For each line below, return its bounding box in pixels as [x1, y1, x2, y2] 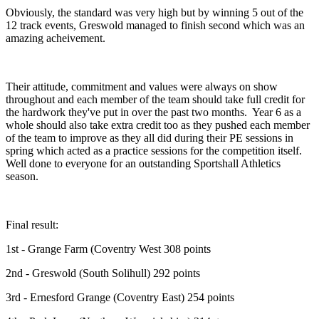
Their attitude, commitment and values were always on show [6, 80, 278, 93]
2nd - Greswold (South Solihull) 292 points [6, 266, 200, 279]
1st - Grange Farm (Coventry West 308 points [6, 242, 211, 255]
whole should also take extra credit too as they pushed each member [6, 118, 310, 131]
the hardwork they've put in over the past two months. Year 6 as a [6, 105, 301, 118]
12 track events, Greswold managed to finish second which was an [6, 19, 305, 31]
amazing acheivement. [6, 31, 105, 44]
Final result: [6, 218, 58, 231]
